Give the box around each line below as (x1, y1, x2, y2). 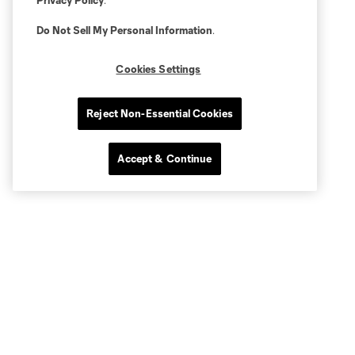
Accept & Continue (117, 152, 212, 165)
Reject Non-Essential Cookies (86, 107, 233, 120)
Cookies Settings (116, 63, 201, 75)
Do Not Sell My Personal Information (36, 24, 212, 36)
